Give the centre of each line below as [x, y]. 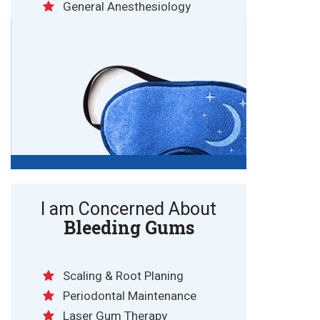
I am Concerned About [129, 210]
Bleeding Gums [129, 228]
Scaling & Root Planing [123, 276]
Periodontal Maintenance [130, 296]
